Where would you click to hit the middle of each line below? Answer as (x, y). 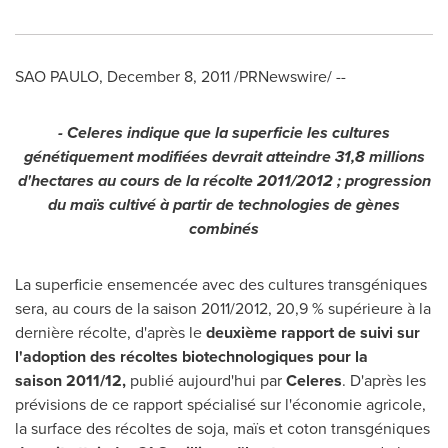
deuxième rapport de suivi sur (313, 332)
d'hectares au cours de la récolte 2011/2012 (175, 180)
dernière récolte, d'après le (110, 332)
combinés (224, 228)
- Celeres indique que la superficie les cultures (224, 132)
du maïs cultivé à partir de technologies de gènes (224, 204)
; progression (383, 180)
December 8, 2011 (168, 76)
